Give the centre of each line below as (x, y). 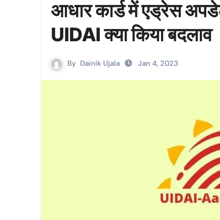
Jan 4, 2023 (158, 63)
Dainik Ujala (100, 63)
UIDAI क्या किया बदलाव (132, 34)
